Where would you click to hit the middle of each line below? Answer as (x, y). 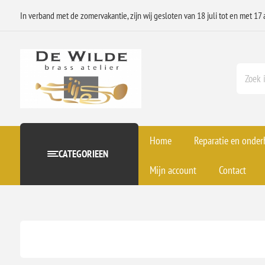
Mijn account (173, 170)
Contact (232, 170)
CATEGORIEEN (83, 154)
